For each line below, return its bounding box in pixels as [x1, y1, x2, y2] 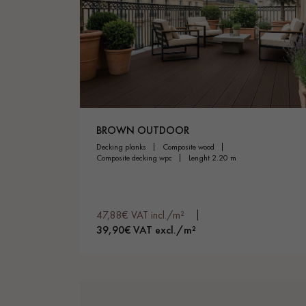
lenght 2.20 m [191, 152, 236, 163]
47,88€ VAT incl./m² [96, 207, 184, 222]
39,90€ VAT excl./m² [96, 222, 196, 237]
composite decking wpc [102, 152, 172, 163]
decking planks [102, 141, 146, 152]
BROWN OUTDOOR [96, 122, 189, 137]
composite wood [168, 141, 214, 152]
